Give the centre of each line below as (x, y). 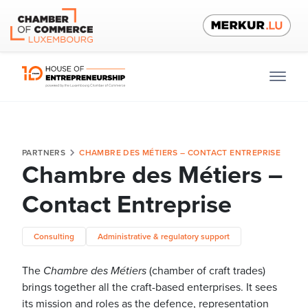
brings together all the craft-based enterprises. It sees (150, 287)
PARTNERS (44, 153)
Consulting (54, 236)
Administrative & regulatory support (164, 236)
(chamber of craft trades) (206, 271)
